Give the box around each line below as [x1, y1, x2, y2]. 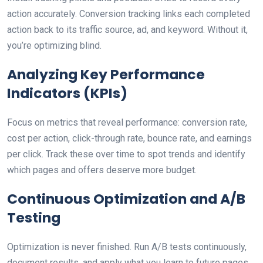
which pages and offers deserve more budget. [7, 164, 197, 176]
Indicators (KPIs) [7, 83, 127, 103]
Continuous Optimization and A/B [7, 189, 245, 208]
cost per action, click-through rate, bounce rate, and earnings [7, 133, 252, 144]
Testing [7, 208, 60, 227]
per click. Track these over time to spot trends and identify [7, 149, 245, 160]
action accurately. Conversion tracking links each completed [7, 8, 250, 19]
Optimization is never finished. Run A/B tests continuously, [7, 241, 247, 252]
